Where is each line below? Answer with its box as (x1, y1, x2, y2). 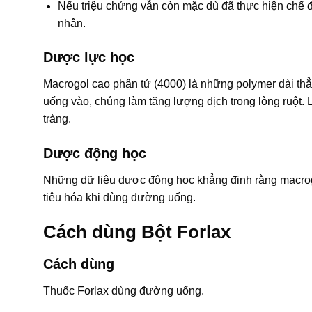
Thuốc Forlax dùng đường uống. (43, 284, 204, 297)
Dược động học (43, 146, 146, 162)
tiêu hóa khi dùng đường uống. (43, 192, 196, 204)
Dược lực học (43, 49, 134, 65)
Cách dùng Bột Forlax (43, 221, 231, 242)
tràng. (43, 113, 71, 125)
